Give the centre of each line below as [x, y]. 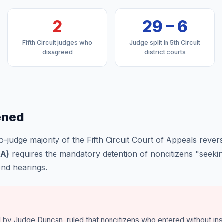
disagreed [57, 52]
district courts [165, 52]
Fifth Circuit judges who [57, 42]
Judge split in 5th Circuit [165, 42]
